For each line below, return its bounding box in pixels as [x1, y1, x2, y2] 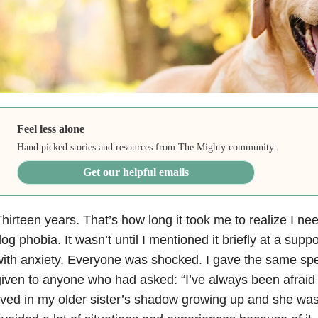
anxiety [20, 253, 60, 268]
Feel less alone [17, 123, 85, 136]
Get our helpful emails [83, 166, 190, 179]
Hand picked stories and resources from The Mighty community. [17, 142, 277, 153]
